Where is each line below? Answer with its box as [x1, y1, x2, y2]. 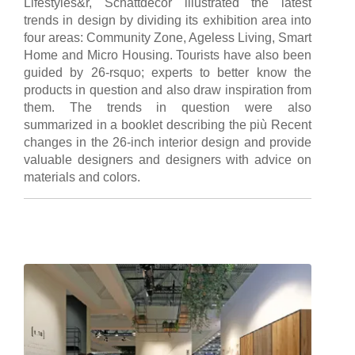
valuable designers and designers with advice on [24, 152, 311, 166]
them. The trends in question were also [24, 100, 311, 114]
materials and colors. [24, 170, 140, 184]
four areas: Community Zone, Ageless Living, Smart [24, 30, 311, 44]
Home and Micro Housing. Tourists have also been [24, 48, 311, 62]
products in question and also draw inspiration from [24, 82, 311, 97]
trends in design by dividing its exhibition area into [24, 13, 311, 27]
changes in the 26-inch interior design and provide [24, 135, 311, 149]
